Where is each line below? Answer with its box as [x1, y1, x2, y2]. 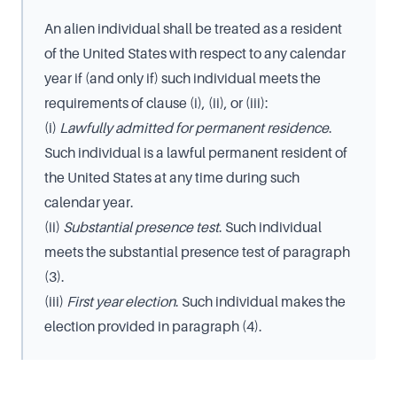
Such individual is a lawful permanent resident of [44, 144, 347, 161]
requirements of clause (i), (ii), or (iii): [44, 94, 269, 112]
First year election [66, 292, 175, 310]
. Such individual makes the [175, 292, 346, 310]
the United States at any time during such [44, 168, 300, 186]
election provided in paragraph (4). [44, 317, 262, 335]
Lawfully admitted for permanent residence [59, 119, 329, 136]
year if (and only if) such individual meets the [44, 69, 321, 87]
